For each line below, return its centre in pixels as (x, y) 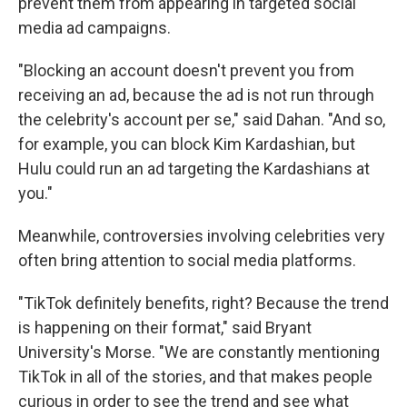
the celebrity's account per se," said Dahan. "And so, (202, 119)
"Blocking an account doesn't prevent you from (186, 70)
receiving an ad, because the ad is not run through (196, 94)
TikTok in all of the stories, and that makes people (195, 376)
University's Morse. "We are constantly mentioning (199, 352)
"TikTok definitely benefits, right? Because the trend (203, 303)
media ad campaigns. (94, 27)
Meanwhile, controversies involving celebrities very (202, 235)
